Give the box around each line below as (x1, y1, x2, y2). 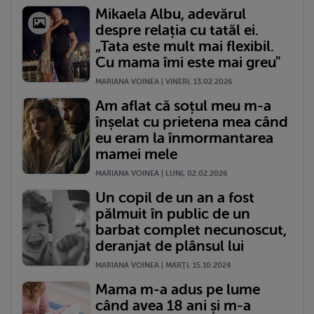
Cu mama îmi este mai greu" (95, 53, 280, 71)
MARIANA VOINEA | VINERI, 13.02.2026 (95, 76, 233, 86)
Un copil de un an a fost (95, 189, 254, 206)
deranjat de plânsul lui (95, 237, 244, 254)
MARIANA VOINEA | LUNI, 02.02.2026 (95, 168, 228, 178)
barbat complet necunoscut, (95, 221, 287, 238)
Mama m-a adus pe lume (95, 280, 260, 298)
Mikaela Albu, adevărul (95, 5, 246, 22)
